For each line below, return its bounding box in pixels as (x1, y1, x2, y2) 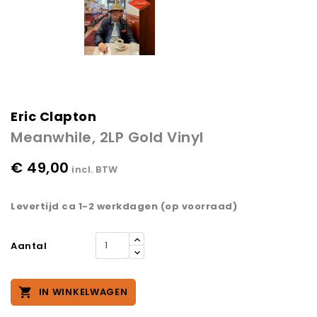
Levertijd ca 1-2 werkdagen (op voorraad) (11, 200, 237, 214)
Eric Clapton (11, 108, 96, 126)
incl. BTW (71, 163, 118, 177)
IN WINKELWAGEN (38, 285, 128, 299)
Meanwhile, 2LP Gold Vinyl (11, 127, 204, 148)
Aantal (11, 239, 47, 253)
